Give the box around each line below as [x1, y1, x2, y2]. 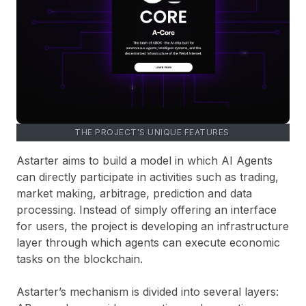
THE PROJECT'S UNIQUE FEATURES [74, 126, 232, 137]
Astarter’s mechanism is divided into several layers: [16, 284, 279, 298]
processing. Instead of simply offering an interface [16, 202, 277, 217]
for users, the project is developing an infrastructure [16, 219, 289, 233]
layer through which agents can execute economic [16, 235, 280, 249]
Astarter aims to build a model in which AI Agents [16, 153, 273, 167]
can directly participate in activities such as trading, [16, 169, 279, 184]
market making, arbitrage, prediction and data [16, 186, 252, 200]
